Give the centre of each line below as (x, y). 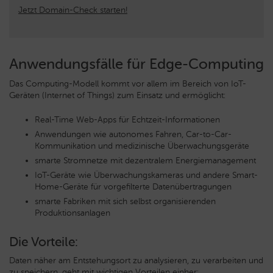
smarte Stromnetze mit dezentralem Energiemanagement (145, 160)
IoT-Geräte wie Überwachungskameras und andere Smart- (146, 175)
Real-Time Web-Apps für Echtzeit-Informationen (127, 119)
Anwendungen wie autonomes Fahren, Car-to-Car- (133, 134)
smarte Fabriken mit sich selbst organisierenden (125, 201)
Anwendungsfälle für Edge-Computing (136, 63)
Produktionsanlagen (73, 213)
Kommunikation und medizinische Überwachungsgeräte (142, 146)
